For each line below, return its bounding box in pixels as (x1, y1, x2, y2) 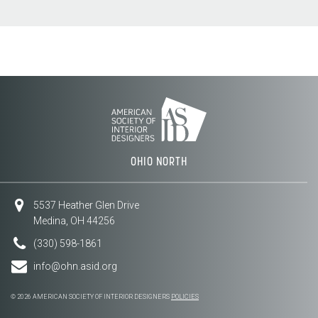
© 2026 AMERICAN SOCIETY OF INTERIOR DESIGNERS (11, 293, 171, 301)
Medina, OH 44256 (33, 215, 115, 227)
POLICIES (171, 293, 199, 301)
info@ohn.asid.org (33, 261, 117, 273)
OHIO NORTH (131, 154, 187, 169)
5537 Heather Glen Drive (33, 199, 139, 212)
